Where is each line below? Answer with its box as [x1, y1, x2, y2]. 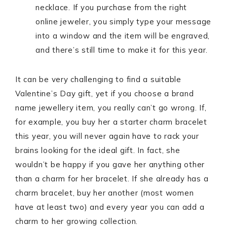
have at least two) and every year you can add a [15, 202, 205, 212]
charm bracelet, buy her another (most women [15, 188, 194, 198]
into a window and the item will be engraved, [35, 31, 210, 41]
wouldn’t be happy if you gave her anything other [15, 160, 205, 170]
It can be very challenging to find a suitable [15, 74, 181, 85]
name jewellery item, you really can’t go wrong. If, [15, 103, 207, 113]
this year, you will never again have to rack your [15, 131, 199, 141]
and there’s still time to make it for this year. [35, 45, 208, 55]
